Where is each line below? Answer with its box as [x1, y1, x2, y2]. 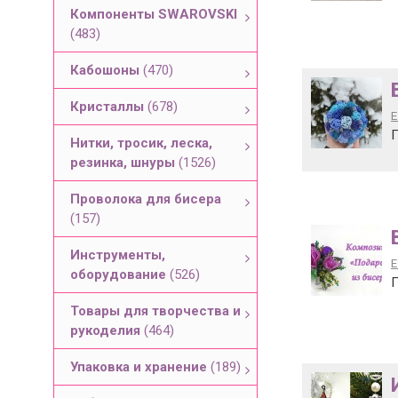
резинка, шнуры [70, 155, 179, 171]
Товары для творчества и [70, 303, 241, 319]
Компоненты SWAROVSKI [70, 6, 237, 22]
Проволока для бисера [70, 191, 221, 207]
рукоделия [70, 322, 144, 338]
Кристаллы [70, 99, 147, 115]
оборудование [70, 267, 170, 283]
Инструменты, [70, 247, 165, 263]
